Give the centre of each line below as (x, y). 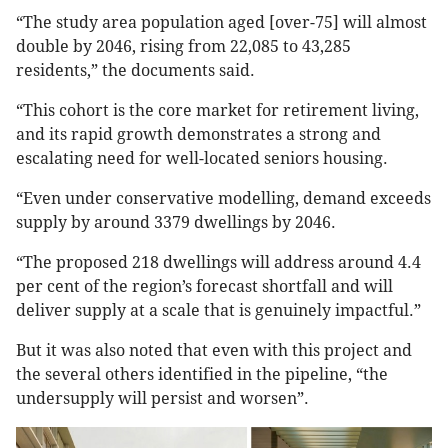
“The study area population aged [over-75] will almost (221, 23)
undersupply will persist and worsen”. (162, 399)
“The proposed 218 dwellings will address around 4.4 (218, 263)
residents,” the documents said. (135, 71)
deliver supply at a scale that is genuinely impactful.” (218, 311)
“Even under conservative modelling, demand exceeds (223, 199)
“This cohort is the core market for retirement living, (217, 111)
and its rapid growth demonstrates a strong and (198, 135)
